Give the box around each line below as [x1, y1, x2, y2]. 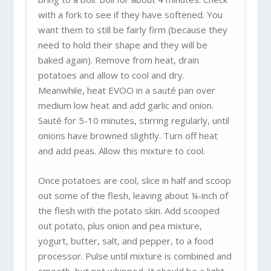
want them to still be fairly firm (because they [38, 24, 228, 36]
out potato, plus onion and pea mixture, [38, 220, 203, 232]
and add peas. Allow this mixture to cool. [38, 145, 206, 157]
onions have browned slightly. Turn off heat [38, 129, 218, 142]
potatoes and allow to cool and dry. [38, 69, 185, 81]
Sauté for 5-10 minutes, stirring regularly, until [38, 114, 230, 126]
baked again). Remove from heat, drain [38, 54, 200, 66]
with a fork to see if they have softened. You [38, 8, 223, 21]
